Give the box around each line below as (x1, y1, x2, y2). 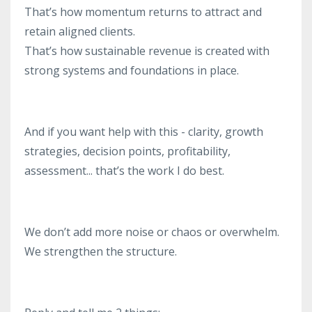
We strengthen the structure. (24, 244, 177, 259)
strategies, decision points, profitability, (24, 143, 231, 159)
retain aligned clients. (24, 24, 135, 39)
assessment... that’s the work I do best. (24, 163, 224, 178)
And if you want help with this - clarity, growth (24, 124, 263, 139)
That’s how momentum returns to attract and (24, 4, 262, 19)
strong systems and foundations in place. (24, 63, 239, 78)
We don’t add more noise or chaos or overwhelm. (24, 224, 279, 240)
